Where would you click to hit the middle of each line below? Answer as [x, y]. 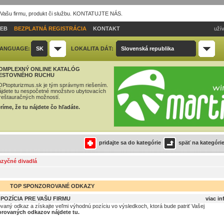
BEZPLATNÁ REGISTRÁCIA [50, 28]
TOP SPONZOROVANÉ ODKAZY [52, 186]
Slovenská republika [147, 48]
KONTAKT [106, 28]
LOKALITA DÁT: [92, 48]
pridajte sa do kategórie [130, 143]
